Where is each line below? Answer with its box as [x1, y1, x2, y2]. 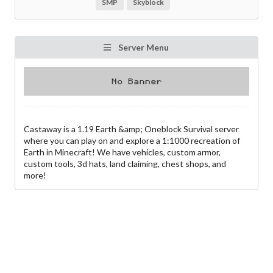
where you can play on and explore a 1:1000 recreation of [24, 135, 240, 146]
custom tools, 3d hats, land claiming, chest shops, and [24, 158, 226, 169]
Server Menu [116, 42, 169, 52]
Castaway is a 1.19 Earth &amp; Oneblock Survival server [24, 124, 239, 135]
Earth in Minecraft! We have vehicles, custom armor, [24, 147, 221, 158]
